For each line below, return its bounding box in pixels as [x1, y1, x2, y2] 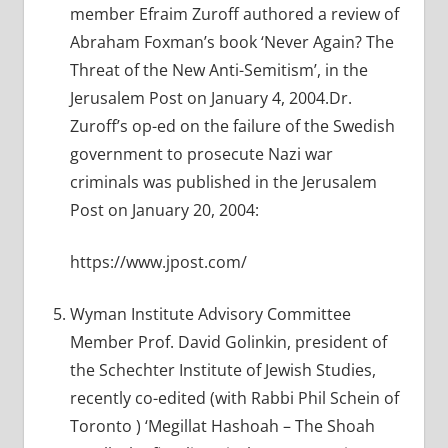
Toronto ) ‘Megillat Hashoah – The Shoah [69, 415, 375, 438]
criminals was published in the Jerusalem [69, 171, 377, 194]
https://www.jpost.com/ [69, 251, 247, 274]
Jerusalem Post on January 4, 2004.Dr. [69, 87, 352, 110]
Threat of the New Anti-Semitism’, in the [69, 59, 368, 82]
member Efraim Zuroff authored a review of [69, 3, 399, 26]
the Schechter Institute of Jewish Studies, [69, 359, 376, 382]
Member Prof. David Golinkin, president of [69, 331, 387, 354]
